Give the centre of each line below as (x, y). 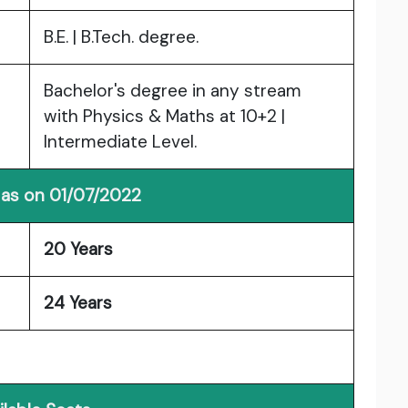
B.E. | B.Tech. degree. (121, 37)
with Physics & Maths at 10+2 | (164, 117)
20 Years (78, 250)
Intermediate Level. (120, 142)
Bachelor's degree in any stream (173, 91)
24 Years (78, 303)
